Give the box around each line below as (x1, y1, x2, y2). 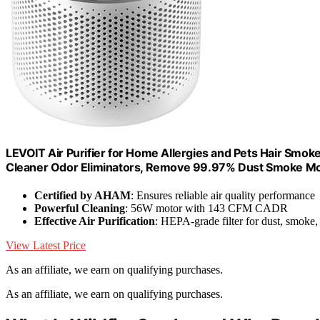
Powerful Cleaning (34, 201, 125, 214)
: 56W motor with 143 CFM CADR (125, 201, 288, 214)
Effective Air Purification (34, 214, 155, 227)
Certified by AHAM (34, 189, 131, 201)
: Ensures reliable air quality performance (131, 189, 315, 201)
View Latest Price (6, 239, 86, 251)
